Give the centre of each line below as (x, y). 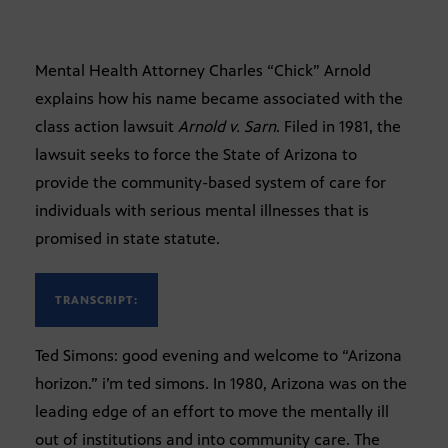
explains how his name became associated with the (219, 98)
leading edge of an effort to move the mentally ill (212, 411)
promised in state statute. (127, 238)
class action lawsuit (106, 126)
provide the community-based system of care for (210, 182)
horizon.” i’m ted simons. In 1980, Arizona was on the (221, 383)
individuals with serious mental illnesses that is (202, 210)
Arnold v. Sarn (227, 126)
